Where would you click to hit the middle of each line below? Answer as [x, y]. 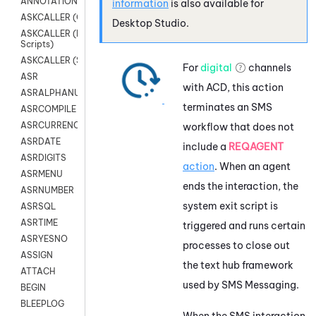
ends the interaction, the [241, 186]
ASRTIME [39, 223]
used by [202, 285]
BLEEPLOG [42, 304]
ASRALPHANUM [54, 93]
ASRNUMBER [47, 190]
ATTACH [38, 272]
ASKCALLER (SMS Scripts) [75, 61]
